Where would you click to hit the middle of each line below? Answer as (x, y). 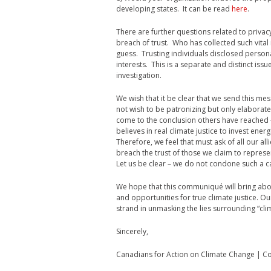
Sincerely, (132, 231)
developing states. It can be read (174, 9)
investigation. (139, 75)
